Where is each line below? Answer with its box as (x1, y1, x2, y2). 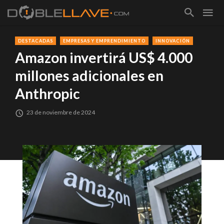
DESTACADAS (18, 38, 53, 43)
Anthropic (15, 85, 80, 102)
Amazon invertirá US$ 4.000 (15, 49, 192, 66)
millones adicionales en (15, 67, 163, 84)
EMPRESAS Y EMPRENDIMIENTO (63, 38, 145, 43)
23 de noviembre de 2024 (26, 108, 95, 116)
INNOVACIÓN (155, 38, 190, 43)
